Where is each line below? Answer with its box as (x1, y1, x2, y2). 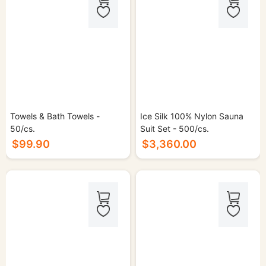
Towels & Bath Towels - (10, 111, 100, 121)
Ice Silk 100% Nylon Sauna (140, 111, 243, 121)
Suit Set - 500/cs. (140, 123, 209, 134)
